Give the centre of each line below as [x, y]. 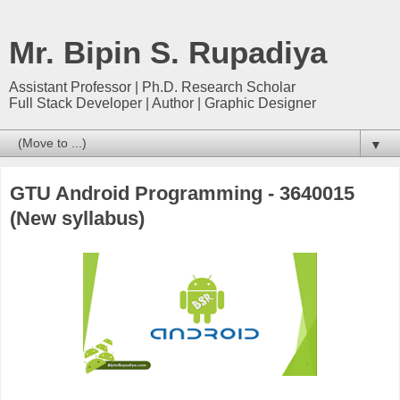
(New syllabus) [77, 218]
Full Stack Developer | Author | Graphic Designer [162, 103]
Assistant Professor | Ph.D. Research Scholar [152, 87]
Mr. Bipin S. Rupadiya [168, 53]
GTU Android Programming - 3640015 [182, 193]
